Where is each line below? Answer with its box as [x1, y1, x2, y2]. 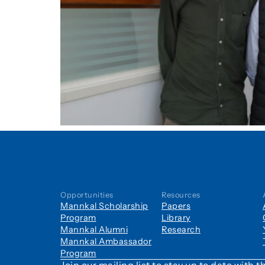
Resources [161, 190, 201, 199]
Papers [161, 201, 190, 211]
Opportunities [60, 190, 114, 199]
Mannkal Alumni [60, 224, 128, 235]
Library [161, 212, 191, 223]
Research [161, 224, 201, 235]
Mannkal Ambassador [60, 236, 151, 247]
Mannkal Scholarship [60, 201, 148, 211]
